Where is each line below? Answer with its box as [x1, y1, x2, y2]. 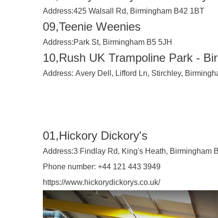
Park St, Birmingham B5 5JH [73, 38, 172, 46]
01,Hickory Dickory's [43, 129, 147, 142]
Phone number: [43, 163, 96, 171]
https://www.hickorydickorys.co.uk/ [43, 178, 160, 186]
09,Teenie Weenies [43, 20, 141, 33]
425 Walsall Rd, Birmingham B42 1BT [73, 7, 204, 15]
